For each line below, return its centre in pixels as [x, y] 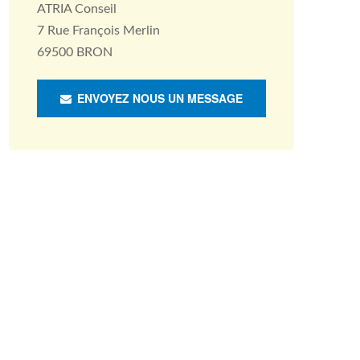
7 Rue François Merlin [98, 31]
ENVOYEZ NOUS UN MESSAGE [158, 98]
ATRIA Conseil [77, 9]
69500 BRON [75, 52]
